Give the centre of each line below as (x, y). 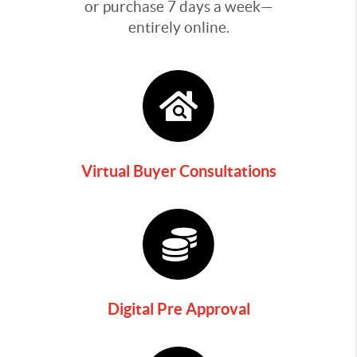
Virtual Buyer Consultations (178, 171)
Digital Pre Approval (178, 309)
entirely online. (178, 27)
